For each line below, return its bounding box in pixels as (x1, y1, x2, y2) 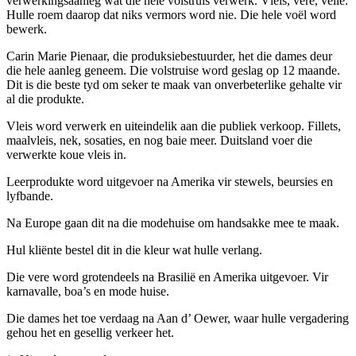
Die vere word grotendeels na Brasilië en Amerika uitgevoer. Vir (6, 269, 328, 284)
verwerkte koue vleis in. (6, 147, 126, 161)
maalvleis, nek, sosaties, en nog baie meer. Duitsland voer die (6, 133, 312, 147)
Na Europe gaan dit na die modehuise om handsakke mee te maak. (6, 215, 339, 230)
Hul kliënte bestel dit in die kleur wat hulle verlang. (6, 242, 262, 257)
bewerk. (6, 21, 47, 36)
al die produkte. (6, 91, 84, 106)
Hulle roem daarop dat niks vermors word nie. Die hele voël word (6, 7, 336, 21)
